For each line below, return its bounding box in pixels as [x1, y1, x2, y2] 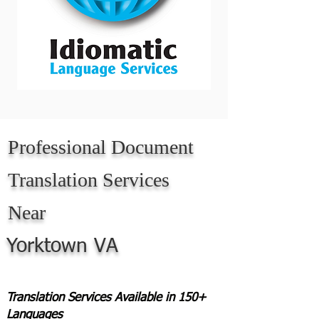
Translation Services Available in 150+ [6, 292, 206, 304]
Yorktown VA [6, 236, 118, 256]
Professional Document [8, 136, 194, 158]
